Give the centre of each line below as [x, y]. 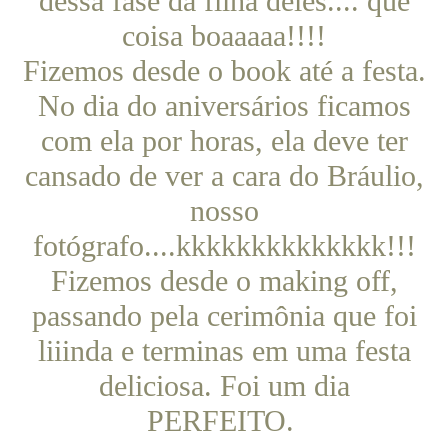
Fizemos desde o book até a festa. [224, 71]
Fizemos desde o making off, [224, 281]
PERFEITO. [224, 421]
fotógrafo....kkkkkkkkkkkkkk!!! [224, 246]
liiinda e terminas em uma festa [224, 351]
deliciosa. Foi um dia [224, 386]
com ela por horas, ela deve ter [224, 141]
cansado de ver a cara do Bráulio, [224, 176]
